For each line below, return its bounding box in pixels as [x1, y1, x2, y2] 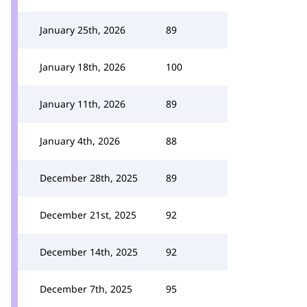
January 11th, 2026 [40, 97, 125, 110]
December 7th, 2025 [40, 282, 132, 295]
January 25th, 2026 [40, 23, 125, 36]
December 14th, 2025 [40, 245, 138, 258]
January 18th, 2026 [40, 60, 125, 73]
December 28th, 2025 [40, 171, 138, 184]
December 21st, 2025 [40, 208, 136, 221]
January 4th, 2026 [40, 134, 120, 147]
